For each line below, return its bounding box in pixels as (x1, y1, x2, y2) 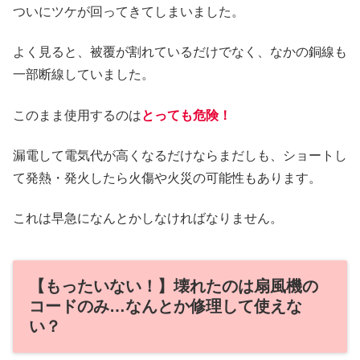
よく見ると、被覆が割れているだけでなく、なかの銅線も (13, 45, 347, 59)
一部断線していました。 (13, 67, 154, 82)
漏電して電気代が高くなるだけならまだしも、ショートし (13, 148, 347, 162)
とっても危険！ (141, 108, 231, 122)
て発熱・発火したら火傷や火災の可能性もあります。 (13, 170, 321, 185)
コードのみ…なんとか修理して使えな (29, 297, 302, 315)
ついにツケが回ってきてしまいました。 (13, 4, 244, 18)
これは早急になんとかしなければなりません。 (13, 211, 283, 226)
